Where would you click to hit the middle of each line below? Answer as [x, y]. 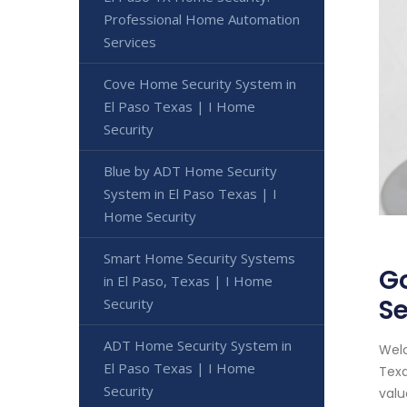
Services [130, 41]
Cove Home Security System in [200, 83]
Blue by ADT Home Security [190, 170]
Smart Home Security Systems [199, 258]
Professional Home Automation [202, 19]
